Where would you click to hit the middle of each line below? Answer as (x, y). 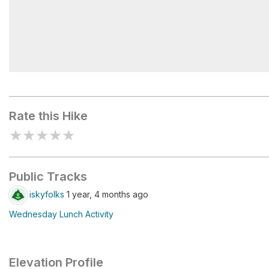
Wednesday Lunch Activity (61, 214)
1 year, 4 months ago (106, 194)
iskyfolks (47, 194)
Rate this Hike (48, 116)
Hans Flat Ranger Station (82, 86)
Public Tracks (48, 177)
